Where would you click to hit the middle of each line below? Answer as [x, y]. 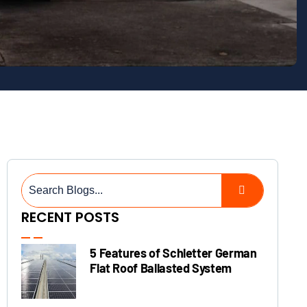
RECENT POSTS [71, 217]
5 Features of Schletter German [173, 253]
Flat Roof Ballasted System [161, 268]
